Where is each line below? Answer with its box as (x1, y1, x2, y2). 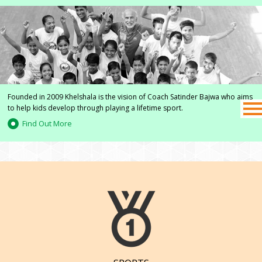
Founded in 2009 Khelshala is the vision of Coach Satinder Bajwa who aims (7, 92, 253, 102)
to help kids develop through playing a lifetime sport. (7, 103, 183, 113)
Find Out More (22, 118, 72, 129)
